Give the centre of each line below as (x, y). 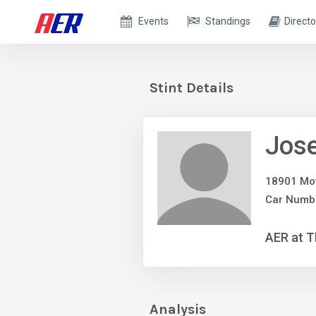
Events (154, 21)
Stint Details (192, 88)
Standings (228, 21)
